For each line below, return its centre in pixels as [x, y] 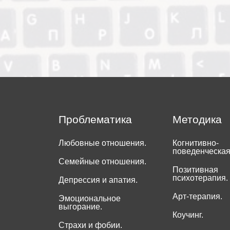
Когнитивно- [195, 143]
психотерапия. [200, 178]
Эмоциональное [90, 199]
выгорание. [80, 207]
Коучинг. [188, 215]
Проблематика [95, 120]
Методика [197, 120]
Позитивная [195, 170]
